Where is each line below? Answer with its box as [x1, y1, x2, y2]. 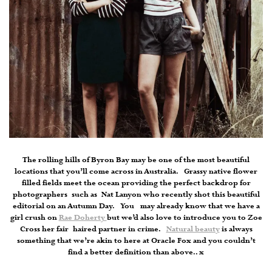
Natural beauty [166, 225, 220, 235]
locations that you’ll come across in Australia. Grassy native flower [15, 167, 257, 177]
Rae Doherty [58, 213, 107, 223]
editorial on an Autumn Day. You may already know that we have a [12, 202, 260, 212]
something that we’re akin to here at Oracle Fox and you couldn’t [16, 236, 256, 246]
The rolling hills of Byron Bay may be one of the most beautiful [22, 155, 250, 166]
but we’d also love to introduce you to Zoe [106, 213, 262, 223]
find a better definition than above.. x [68, 248, 204, 258]
